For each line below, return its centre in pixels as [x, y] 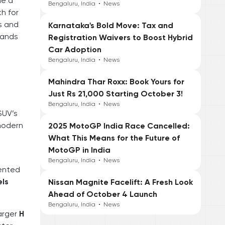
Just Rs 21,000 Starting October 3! [116, 94]
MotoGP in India [79, 150]
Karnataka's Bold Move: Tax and [111, 26]
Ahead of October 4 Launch [103, 194]
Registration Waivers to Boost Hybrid [121, 38]
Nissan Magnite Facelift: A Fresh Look [121, 182]
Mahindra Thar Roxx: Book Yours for [116, 82]
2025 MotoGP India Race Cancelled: [119, 126]
